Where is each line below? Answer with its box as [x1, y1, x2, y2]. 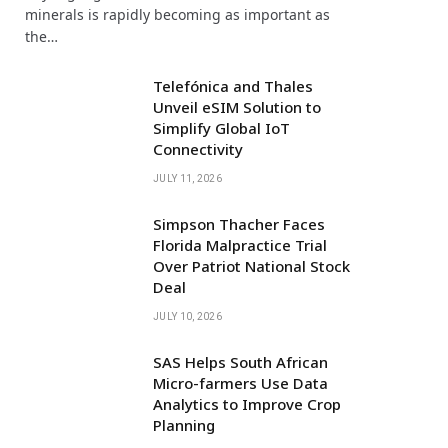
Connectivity [153, 138, 243, 159]
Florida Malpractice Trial [153, 234, 327, 255]
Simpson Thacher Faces [153, 213, 325, 234]
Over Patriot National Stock [153, 255, 350, 276]
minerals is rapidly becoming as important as [25, 4, 330, 24]
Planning [153, 414, 215, 435]
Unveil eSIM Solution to [153, 96, 321, 117]
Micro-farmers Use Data [153, 372, 328, 393]
